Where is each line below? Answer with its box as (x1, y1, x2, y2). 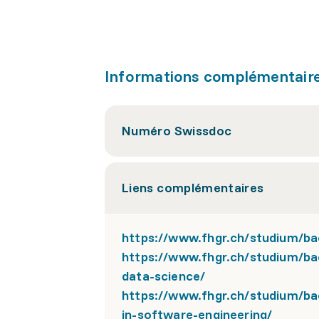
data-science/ (122, 268, 206, 284)
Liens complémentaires (122, 179, 264, 196)
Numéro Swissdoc (122, 122, 232, 139)
